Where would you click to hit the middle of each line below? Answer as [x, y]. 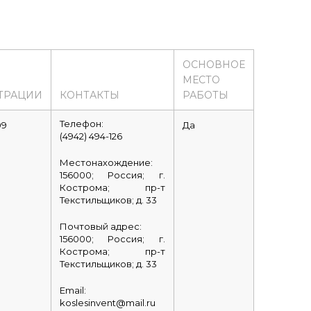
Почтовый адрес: [100, 226]
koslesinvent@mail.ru [107, 303]
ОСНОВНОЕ [213, 65]
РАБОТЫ [205, 95]
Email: [73, 290]
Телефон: [81, 124]
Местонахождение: [106, 162]
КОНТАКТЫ [89, 95]
